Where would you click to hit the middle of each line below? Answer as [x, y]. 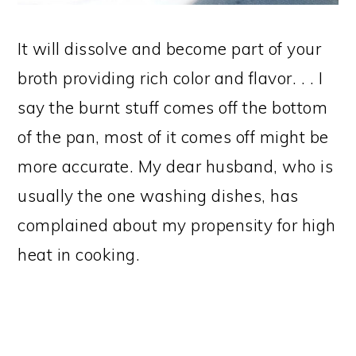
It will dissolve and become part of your [170, 49]
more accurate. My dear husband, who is [176, 166]
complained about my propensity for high [177, 225]
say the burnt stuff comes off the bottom [173, 108]
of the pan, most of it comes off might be [173, 137]
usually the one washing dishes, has [158, 196]
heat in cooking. [79, 255]
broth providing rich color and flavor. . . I [170, 78]
